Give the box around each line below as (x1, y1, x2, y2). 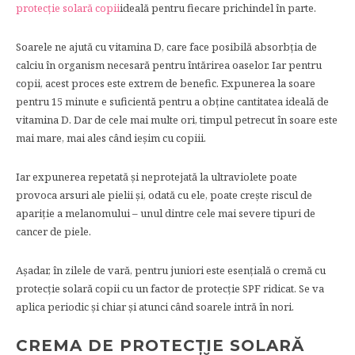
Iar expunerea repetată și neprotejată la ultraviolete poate (16, 170, 297, 184)
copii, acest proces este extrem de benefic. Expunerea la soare (16, 76, 315, 90)
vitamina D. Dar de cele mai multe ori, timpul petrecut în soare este (16, 113, 338, 127)
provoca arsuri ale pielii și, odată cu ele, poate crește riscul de (16, 188, 312, 202)
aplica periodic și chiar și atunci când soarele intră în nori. (16, 300, 294, 314)
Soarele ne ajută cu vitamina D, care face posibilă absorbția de (16, 40, 317, 54)
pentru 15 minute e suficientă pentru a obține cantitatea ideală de (16, 94, 329, 109)
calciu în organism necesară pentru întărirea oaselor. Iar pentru (16, 58, 322, 72)
